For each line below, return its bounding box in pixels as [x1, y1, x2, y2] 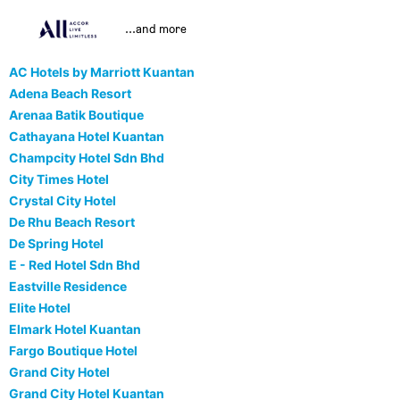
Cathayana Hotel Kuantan [9, 129, 164, 145]
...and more [125, 21, 187, 37]
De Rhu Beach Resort [9, 214, 135, 230]
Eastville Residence [9, 279, 127, 295]
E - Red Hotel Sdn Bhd [9, 257, 140, 273]
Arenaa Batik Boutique [9, 107, 144, 123]
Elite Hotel [9, 300, 71, 316]
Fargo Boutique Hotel [9, 343, 137, 359]
